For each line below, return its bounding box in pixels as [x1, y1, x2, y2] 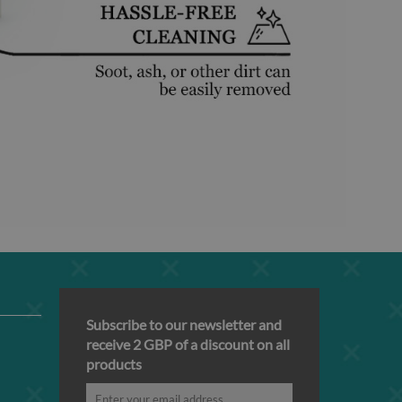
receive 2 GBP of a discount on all [86, 336, 290, 353]
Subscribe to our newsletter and [86, 316, 282, 333]
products [86, 355, 142, 372]
